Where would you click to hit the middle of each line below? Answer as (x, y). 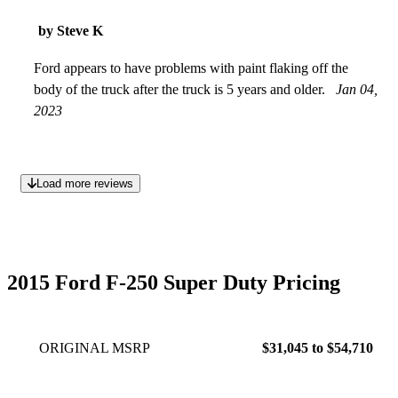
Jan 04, (357, 89)
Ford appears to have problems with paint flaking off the (191, 68)
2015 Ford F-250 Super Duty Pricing (174, 282)
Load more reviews (84, 183)
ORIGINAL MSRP (95, 347)
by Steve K (71, 30)
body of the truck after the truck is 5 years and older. (181, 89)
